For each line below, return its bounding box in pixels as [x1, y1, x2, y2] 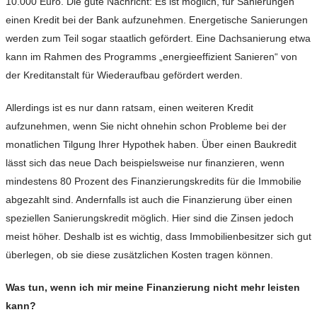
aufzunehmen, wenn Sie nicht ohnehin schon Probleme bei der [6, 120, 287, 132]
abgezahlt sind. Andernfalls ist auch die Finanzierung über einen [6, 194, 292, 206]
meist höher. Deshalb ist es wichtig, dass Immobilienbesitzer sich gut [6, 231, 311, 243]
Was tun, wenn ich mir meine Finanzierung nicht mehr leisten [6, 282, 300, 294]
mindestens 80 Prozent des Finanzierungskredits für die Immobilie [6, 175, 301, 188]
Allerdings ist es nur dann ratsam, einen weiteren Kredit [6, 102, 253, 114]
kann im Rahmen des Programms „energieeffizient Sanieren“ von [6, 51, 297, 63]
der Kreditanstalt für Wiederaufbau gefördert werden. [6, 69, 243, 81]
